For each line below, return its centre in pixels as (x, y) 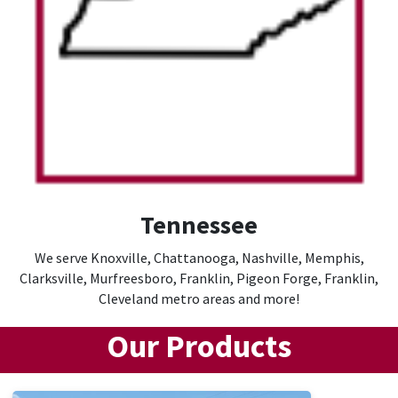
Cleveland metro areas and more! (199, 299)
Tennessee (199, 225)
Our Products (199, 346)
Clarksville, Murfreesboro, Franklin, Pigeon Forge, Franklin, (199, 279)
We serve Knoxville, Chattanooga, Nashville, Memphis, (199, 258)
